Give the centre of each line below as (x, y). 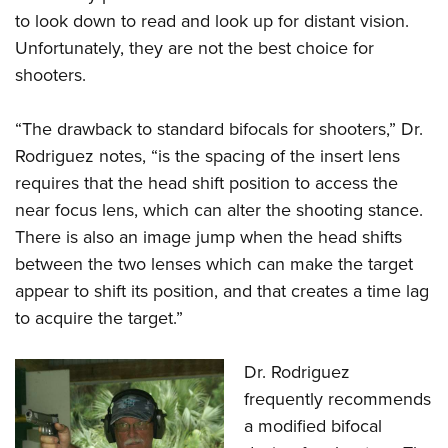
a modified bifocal (313, 426)
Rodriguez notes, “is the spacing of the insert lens (207, 156)
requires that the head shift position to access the (206, 183)
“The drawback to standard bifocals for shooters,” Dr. (219, 129)
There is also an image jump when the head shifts (208, 237)
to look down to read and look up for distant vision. (212, 21)
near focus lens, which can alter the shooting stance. (219, 210)
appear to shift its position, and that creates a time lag (222, 291)
